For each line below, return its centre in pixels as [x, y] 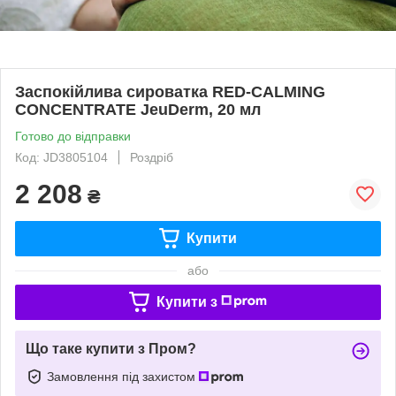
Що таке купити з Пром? [111, 348]
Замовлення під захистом [123, 376]
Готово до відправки [73, 136]
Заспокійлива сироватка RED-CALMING [170, 91]
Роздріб [152, 157]
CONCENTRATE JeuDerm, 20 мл [138, 109]
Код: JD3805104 [61, 157]
